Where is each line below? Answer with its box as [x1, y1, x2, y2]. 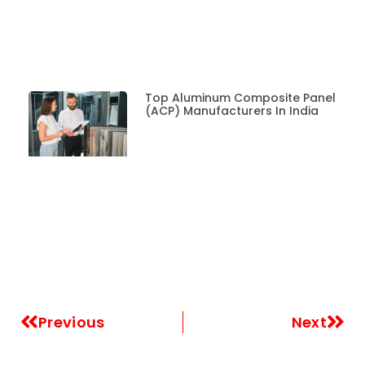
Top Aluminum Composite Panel [144, 89, 336, 106]
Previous [38, 311, 105, 332]
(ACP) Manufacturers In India [144, 102, 319, 119]
